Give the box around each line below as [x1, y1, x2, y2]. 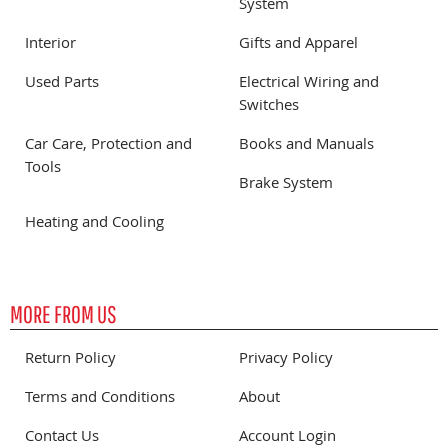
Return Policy [25, 347, 116, 373]
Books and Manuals [239, 133, 374, 159]
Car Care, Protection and [25, 133, 192, 159]
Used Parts [25, 71, 99, 97]
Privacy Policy [239, 347, 333, 373]
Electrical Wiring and [239, 71, 379, 97]
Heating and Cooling [25, 211, 164, 237]
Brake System [239, 172, 333, 198]
